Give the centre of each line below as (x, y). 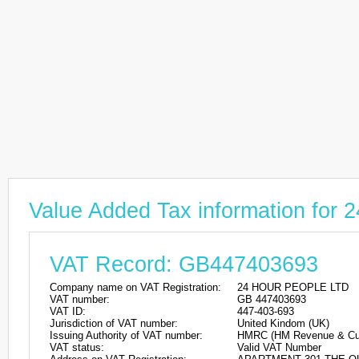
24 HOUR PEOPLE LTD (293, 287)
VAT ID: (68, 311)
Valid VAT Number (279, 347)
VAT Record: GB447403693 (184, 264)
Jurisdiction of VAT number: (114, 323)
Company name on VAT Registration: (135, 287)
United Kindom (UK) (283, 323)
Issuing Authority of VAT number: (126, 335)
